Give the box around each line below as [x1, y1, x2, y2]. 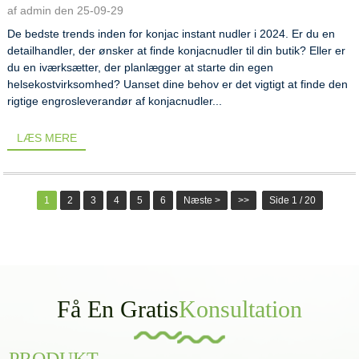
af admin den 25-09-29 [7, 4, 124, 18]
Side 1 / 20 [268, 194, 316, 206]
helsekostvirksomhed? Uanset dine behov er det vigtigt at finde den [7, 78, 349, 91]
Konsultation [179, 295, 302, 322]
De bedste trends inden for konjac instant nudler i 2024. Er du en [7, 27, 336, 41]
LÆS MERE [16, 131, 77, 144]
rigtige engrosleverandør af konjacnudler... [7, 95, 223, 108]
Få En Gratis [57, 295, 179, 322]
